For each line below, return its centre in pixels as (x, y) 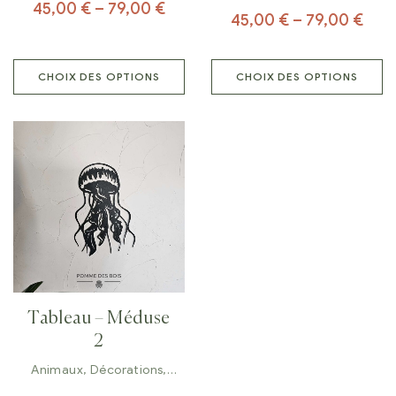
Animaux (57, 369)
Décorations (126, 369)
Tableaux (99, 385)
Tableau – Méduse (99, 319)
